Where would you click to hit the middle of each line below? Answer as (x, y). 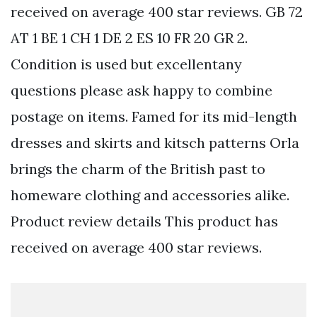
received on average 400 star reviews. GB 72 (157, 11)
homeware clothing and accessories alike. (150, 195)
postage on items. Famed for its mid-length (154, 116)
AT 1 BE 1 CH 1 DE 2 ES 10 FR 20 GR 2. (129, 38)
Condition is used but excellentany (126, 64)
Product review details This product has (144, 221)
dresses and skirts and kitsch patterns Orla (155, 142)
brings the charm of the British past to (138, 168)
